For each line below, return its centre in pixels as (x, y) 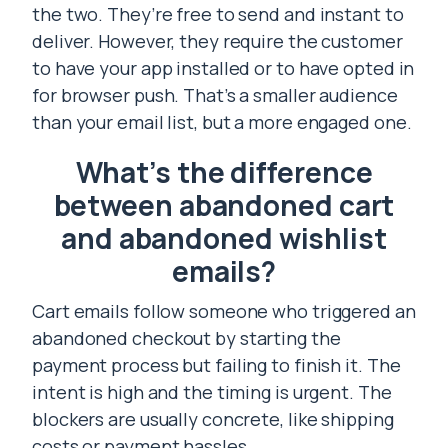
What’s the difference (224, 172)
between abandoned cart (224, 205)
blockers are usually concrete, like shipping (213, 419)
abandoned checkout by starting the (186, 338)
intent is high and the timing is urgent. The (212, 392)
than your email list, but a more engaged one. (222, 122)
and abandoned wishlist (224, 238)
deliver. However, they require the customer (217, 41)
